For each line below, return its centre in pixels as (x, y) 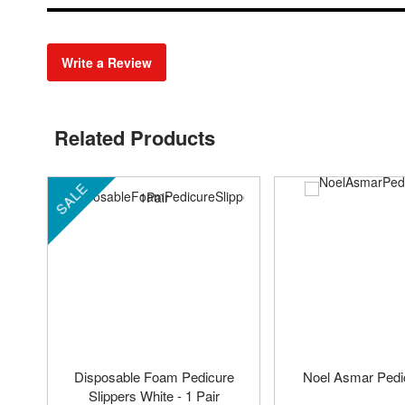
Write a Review (107, 63)
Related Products (135, 138)
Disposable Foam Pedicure (154, 377)
